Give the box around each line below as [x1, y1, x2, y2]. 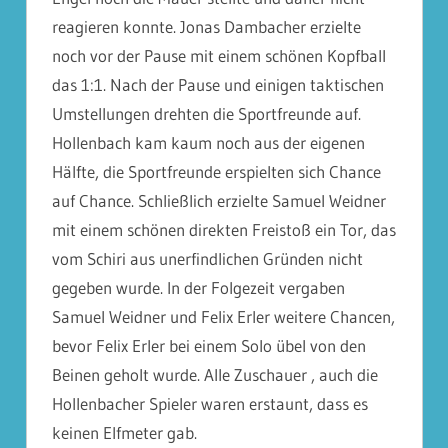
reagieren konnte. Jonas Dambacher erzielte [52, 16, 361, 38]
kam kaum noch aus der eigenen [131, 132, 365, 154]
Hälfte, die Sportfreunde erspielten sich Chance [52, 161, 381, 183]
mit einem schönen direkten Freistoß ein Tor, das [52, 219, 396, 241]
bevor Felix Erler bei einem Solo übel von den [52, 335, 366, 357]
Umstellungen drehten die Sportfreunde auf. [52, 103, 361, 125]
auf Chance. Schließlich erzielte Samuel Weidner [52, 190, 386, 212]
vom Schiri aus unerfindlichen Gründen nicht [52, 248, 363, 270]
